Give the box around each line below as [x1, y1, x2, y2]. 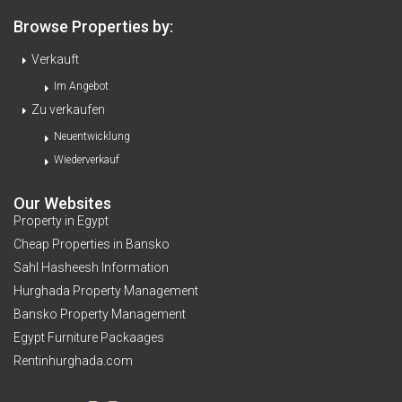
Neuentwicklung [54, 130, 130, 144]
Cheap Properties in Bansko [13, 237, 170, 252]
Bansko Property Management [13, 307, 186, 322]
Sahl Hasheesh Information [13, 260, 169, 275]
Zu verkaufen [31, 102, 105, 118]
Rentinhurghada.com [13, 354, 133, 369]
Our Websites [13, 194, 111, 214]
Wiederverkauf [54, 153, 119, 167]
